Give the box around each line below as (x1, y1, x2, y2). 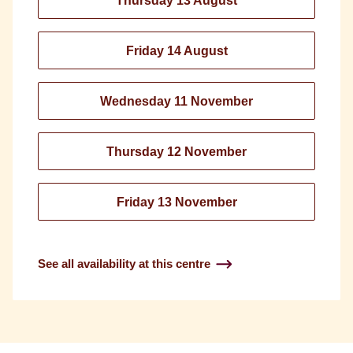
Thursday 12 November (106, 145, 247, 158)
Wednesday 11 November (100, 95, 253, 108)
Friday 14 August (125, 44, 228, 58)
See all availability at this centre (38, 257, 210, 270)
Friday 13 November (116, 195, 237, 209)
